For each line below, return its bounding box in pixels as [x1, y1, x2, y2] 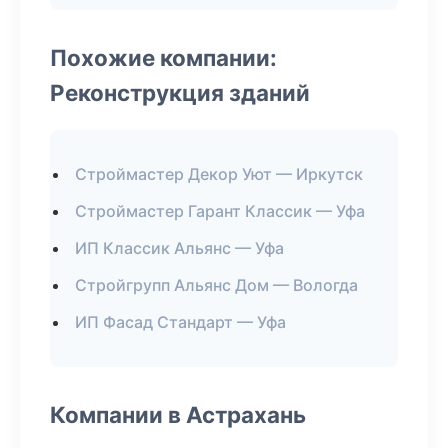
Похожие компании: [50, 44, 277, 71]
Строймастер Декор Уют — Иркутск [75, 164, 363, 184]
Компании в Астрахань [50, 401, 306, 428]
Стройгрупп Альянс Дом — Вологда [75, 275, 358, 295]
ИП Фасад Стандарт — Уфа [75, 312, 286, 332]
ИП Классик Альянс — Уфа [75, 238, 284, 258]
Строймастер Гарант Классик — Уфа [75, 201, 365, 221]
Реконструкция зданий [50, 79, 310, 106]
